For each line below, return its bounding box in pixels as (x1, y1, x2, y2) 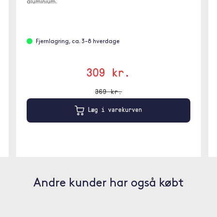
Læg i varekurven (84, 105, 142, 114)
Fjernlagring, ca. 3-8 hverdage (36, 38, 120, 45)
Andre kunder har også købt (33, 178, 184, 189)
